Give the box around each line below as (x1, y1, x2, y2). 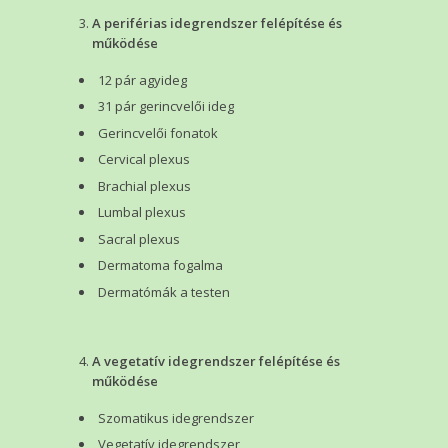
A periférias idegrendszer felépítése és (92, 13, 342, 32)
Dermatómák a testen (98, 282, 230, 301)
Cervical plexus (98, 150, 190, 169)
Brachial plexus (98, 176, 191, 195)
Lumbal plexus (98, 203, 186, 222)
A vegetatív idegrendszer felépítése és (92, 351, 340, 370)
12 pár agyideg (98, 70, 187, 89)
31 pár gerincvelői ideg (98, 97, 234, 116)
